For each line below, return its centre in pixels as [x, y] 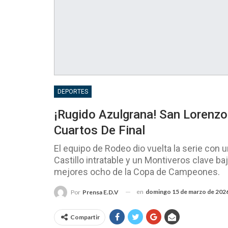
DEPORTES [73, 91]
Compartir [85, 217]
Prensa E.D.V [101, 192]
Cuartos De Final [99, 130]
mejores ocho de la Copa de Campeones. [137, 172]
